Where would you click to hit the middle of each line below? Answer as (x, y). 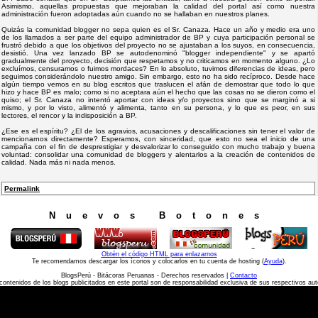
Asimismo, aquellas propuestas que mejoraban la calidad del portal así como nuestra (158, 6)
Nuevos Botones (159, 215)
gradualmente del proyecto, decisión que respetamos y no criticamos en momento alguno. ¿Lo (158, 60)
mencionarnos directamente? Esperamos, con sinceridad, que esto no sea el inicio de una (158, 138)
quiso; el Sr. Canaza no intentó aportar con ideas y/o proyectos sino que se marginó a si (158, 99)
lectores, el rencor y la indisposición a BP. (69, 115)
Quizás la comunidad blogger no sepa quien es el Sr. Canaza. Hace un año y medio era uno (158, 29)
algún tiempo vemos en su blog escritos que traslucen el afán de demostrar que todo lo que (158, 84)
